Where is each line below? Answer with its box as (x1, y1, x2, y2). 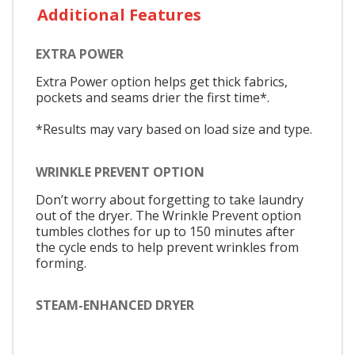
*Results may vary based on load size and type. (36, 120, 312, 139)
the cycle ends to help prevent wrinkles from (36, 238, 299, 256)
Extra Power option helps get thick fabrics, (36, 73, 288, 91)
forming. (36, 254, 86, 272)
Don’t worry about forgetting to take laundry (36, 190, 303, 208)
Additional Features (37, 4, 201, 26)
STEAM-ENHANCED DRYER (36, 296, 194, 315)
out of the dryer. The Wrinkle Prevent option (36, 206, 301, 224)
